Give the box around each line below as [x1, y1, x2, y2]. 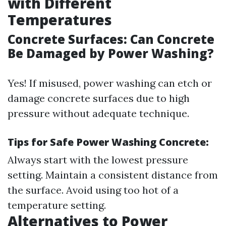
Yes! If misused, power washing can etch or [8, 77, 212, 89]
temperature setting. [8, 199, 106, 211]
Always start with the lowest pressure [8, 153, 188, 166]
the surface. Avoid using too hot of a [8, 184, 179, 196]
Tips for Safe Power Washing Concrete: [8, 135, 209, 149]
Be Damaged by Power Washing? [8, 45, 214, 62]
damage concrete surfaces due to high [8, 92, 190, 104]
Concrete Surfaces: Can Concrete [8, 31, 214, 47]
